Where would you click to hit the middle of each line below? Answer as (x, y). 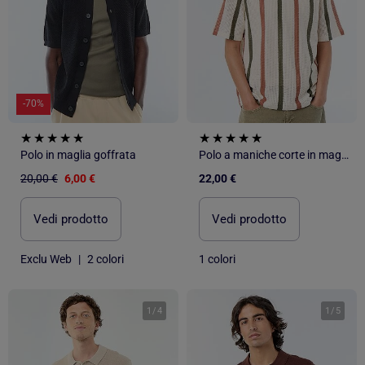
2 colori (106, 259)
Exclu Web (46, 259)
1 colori (217, 259)
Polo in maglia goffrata (78, 154)
